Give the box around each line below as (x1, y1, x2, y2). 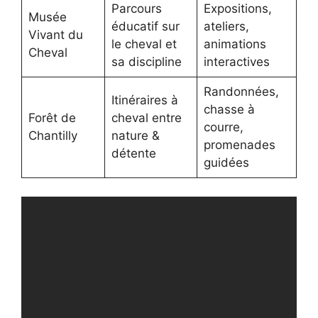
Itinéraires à (111, 93, 178, 108)
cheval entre (111, 111, 182, 126)
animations (203, 37, 266, 52)
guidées (203, 155, 249, 170)
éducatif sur (111, 19, 180, 34)
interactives (203, 55, 270, 70)
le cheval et (111, 37, 177, 52)
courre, (203, 120, 243, 135)
